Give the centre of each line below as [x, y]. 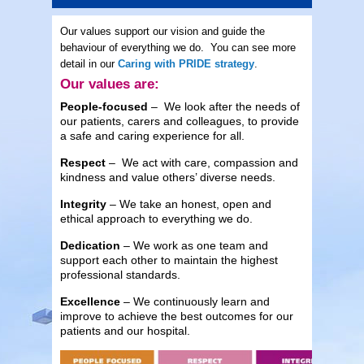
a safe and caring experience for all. [152, 135]
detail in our [89, 63]
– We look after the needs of [225, 106]
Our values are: [110, 84]
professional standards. [120, 274]
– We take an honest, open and [189, 204]
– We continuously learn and [195, 301]
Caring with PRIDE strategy [186, 63]
